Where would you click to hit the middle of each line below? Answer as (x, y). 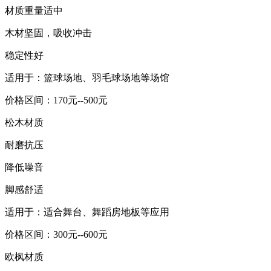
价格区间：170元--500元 (56, 100)
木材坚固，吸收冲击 (48, 33)
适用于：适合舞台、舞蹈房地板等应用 (87, 212)
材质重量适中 (34, 10)
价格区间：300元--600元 (56, 234)
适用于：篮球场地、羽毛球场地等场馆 (87, 77)
